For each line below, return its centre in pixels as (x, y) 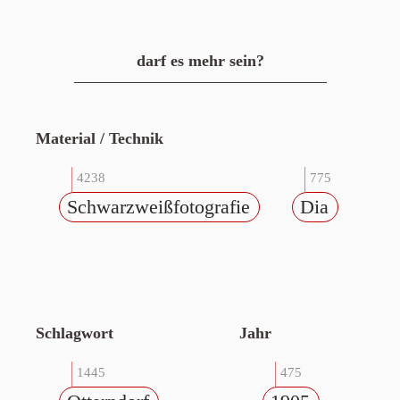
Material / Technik (100, 138)
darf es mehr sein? (200, 61)
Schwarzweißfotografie (158, 207)
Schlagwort (75, 333)
